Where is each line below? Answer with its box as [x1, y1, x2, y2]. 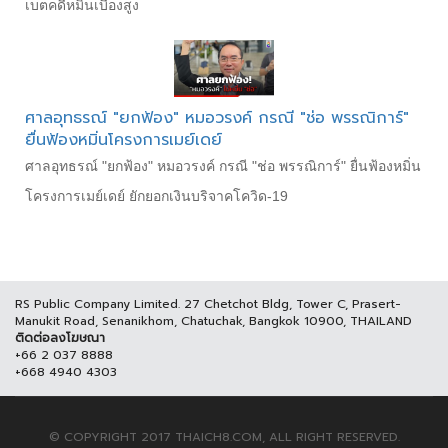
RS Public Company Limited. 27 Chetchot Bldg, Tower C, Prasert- [15, 294, 401, 313]
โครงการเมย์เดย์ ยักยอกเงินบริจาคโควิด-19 [25, 187, 288, 204]
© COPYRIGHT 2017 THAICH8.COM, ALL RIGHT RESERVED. [48, 427, 400, 446]
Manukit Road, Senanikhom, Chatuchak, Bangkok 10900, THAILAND [15, 311, 412, 330]
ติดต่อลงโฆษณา [15, 328, 105, 347]
